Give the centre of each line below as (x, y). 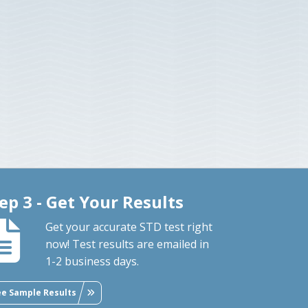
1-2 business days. (92, 261)
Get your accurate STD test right (129, 227)
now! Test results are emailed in (128, 244)
